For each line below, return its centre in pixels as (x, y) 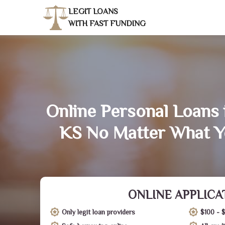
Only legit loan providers (98, 212)
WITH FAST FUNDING (107, 24)
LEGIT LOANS (93, 12)
